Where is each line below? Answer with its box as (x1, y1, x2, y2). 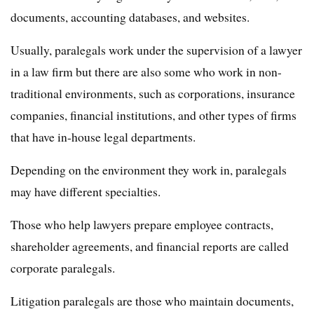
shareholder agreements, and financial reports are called (11, 238, 289, 254)
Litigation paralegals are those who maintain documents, (11, 292, 294, 309)
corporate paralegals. (11, 259, 115, 276)
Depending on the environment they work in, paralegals (11, 161, 287, 178)
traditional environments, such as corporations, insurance (11, 85, 295, 102)
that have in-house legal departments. (11, 128, 196, 145)
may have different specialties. (11, 183, 161, 200)
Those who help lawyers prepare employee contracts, (11, 216, 273, 233)
